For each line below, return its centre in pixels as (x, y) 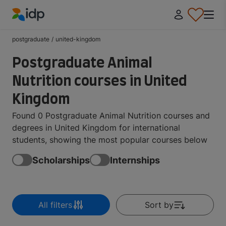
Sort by (159, 205)
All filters (55, 205)
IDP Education (39, 27)
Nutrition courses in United (100, 80)
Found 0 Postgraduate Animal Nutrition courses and (111, 116)
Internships (135, 160)
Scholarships (61, 160)
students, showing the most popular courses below (110, 140)
